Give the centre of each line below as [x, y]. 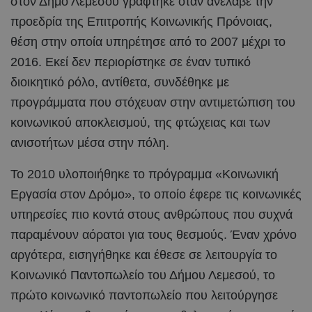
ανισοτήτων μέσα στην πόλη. [90, 142]
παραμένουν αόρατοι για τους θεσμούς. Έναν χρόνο [154, 234]
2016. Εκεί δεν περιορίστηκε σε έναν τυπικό [131, 62]
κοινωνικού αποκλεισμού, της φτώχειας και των [140, 122]
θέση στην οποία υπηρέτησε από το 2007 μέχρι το [148, 41]
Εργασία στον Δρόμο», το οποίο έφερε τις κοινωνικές [156, 194]
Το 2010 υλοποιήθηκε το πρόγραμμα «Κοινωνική [145, 174]
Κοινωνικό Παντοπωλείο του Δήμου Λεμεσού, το [143, 275]
